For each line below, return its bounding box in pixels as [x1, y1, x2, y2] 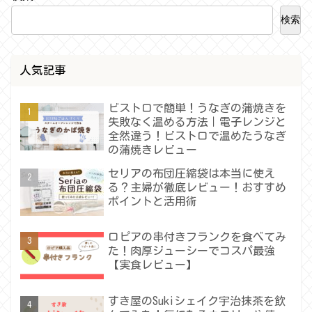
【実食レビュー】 [108, 259, 198, 271]
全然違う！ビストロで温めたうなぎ [108, 130, 287, 141]
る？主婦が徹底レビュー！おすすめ [108, 181, 287, 193]
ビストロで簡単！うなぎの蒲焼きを [108, 102, 287, 114]
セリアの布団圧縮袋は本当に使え [108, 167, 276, 179]
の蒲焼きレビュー [108, 143, 198, 155]
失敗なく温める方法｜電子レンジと [108, 116, 287, 127]
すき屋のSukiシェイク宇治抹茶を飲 [108, 295, 286, 306]
